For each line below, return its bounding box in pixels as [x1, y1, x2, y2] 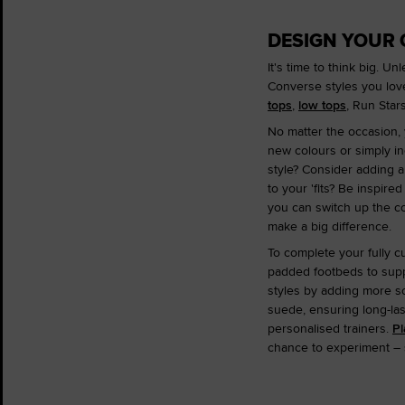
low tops [298, 96, 346, 114]
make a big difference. [268, 217, 391, 235]
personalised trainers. [268, 319, 392, 337]
